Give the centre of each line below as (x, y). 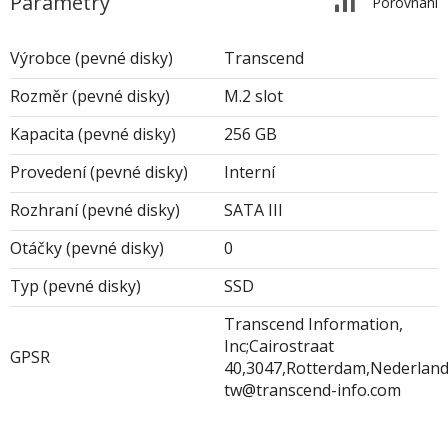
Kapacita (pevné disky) (93, 134)
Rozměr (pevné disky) (90, 96)
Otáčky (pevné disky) (87, 248)
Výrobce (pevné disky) (91, 58)
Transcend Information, (313, 324)
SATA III (253, 210)
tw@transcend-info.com (312, 390)
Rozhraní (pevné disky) (95, 210)
